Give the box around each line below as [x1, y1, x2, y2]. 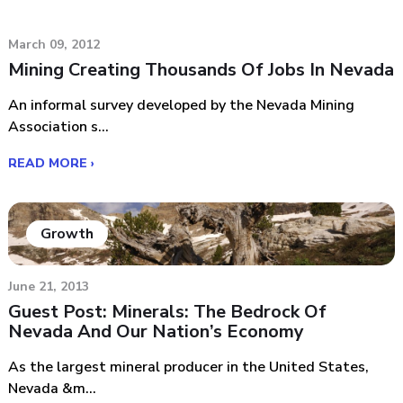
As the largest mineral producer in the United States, [8, 357, 369, 378]
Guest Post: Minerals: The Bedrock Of [8, 300, 327, 325]
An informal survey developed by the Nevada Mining [8, 94, 354, 115]
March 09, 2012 [8, 35, 100, 53]
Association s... [8, 116, 109, 137]
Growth [40, 224, 94, 245]
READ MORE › [8, 154, 94, 172]
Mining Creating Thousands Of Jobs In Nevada [8, 57, 394, 82]
